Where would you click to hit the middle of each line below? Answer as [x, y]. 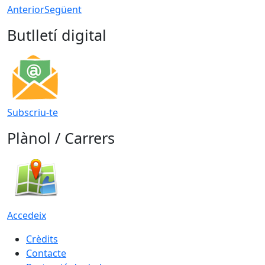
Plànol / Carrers [61, 138]
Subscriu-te [33, 112]
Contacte [46, 253]
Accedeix [27, 215]
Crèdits [42, 239]
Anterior [26, 9]
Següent [63, 9]
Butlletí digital [57, 35]
